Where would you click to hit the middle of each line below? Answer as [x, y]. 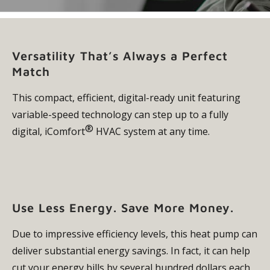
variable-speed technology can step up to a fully [120, 114]
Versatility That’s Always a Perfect [120, 55]
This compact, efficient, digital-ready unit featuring [126, 97]
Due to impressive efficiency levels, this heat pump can [135, 234]
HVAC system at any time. [152, 131]
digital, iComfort [49, 131]
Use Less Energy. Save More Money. [123, 207]
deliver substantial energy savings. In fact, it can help [131, 250]
